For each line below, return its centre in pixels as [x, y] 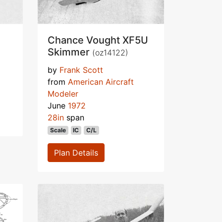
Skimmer [70, 52]
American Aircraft [101, 82]
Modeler [63, 94]
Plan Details [76, 153]
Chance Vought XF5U [98, 40]
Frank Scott [81, 70]
